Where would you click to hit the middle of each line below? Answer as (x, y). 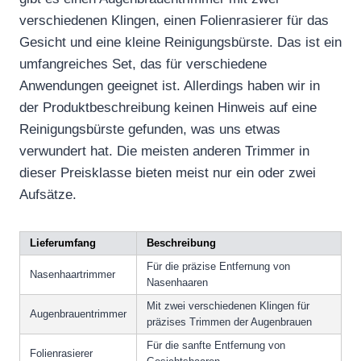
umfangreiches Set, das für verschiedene (143, 64)
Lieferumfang (63, 243)
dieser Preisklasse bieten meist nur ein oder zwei (168, 172)
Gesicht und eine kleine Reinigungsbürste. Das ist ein (180, 42)
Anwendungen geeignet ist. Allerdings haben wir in (170, 85)
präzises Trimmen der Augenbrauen (229, 322)
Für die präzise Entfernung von (218, 266)
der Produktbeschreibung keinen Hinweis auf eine (168, 107)
